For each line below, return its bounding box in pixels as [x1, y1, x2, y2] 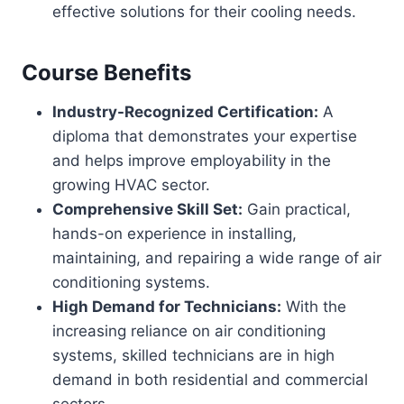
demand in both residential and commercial [52, 371, 368, 389]
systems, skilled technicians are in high [52, 346, 335, 364]
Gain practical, [243, 200, 351, 218]
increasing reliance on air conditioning [52, 322, 326, 340]
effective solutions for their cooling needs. [52, 3, 356, 21]
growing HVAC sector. [52, 176, 210, 194]
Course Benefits [22, 60, 191, 86]
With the [281, 298, 346, 316]
